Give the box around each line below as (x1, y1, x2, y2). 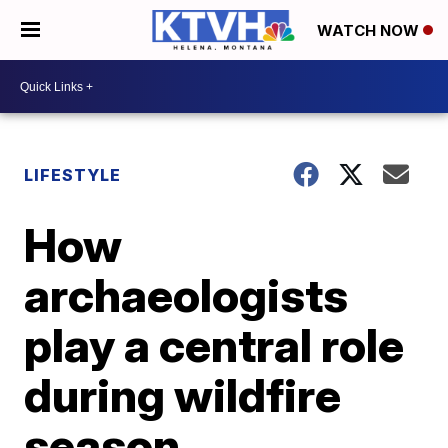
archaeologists (24, 267, 349, 323)
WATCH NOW (317, 21, 423, 41)
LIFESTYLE (24, 165, 122, 185)
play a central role (24, 317, 405, 373)
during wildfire (24, 367, 342, 423)
